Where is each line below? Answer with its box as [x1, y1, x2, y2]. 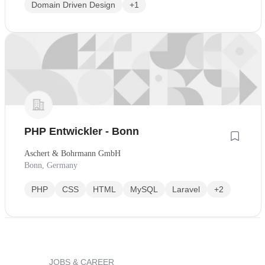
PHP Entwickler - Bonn [24, 125, 139, 138]
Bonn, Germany [24, 161, 77, 170]
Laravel [172, 185, 200, 195]
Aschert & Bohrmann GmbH [24, 149, 121, 159]
